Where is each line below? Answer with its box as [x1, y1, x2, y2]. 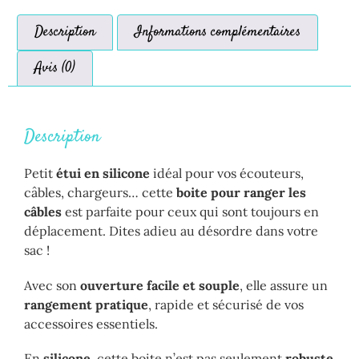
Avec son [24, 276, 80, 293]
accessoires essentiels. [24, 315, 158, 332]
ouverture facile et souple [80, 276, 240, 293]
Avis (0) [34, 58, 76, 79]
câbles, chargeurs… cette [24, 184, 176, 201]
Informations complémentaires [135, 22, 301, 43]
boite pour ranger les [176, 184, 306, 201]
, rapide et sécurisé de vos [148, 296, 304, 313]
